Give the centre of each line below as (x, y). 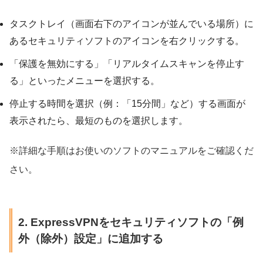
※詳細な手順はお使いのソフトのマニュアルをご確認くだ (131, 151)
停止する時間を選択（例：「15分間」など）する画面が (127, 104)
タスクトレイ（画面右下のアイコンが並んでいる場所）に (131, 24)
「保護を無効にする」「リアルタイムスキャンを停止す (127, 64)
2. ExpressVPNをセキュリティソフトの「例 (131, 222)
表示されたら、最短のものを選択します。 (99, 121)
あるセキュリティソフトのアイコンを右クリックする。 (127, 41)
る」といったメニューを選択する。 (85, 81)
